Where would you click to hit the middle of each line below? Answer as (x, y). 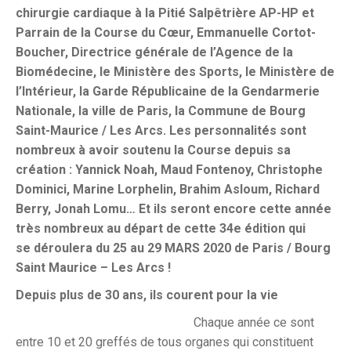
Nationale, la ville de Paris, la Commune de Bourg (161, 111)
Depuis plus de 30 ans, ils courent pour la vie (147, 295)
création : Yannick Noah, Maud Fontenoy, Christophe (169, 170)
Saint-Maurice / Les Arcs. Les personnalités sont (161, 130)
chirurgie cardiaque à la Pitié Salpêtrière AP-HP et (165, 13)
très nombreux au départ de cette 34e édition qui (161, 228)
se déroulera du (64, 248)
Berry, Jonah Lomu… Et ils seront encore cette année (174, 209)
